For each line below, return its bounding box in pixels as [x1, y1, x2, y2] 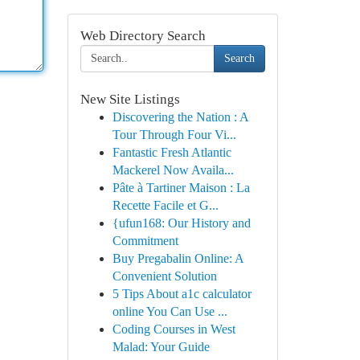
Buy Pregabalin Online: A [112, 252, 243, 265]
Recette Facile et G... [112, 198, 219, 212]
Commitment [112, 234, 178, 247]
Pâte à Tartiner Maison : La [112, 181, 250, 194]
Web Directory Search [80, 28, 206, 43]
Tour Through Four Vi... [112, 128, 236, 141]
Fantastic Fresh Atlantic [112, 145, 231, 159]
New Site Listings [80, 92, 180, 107]
